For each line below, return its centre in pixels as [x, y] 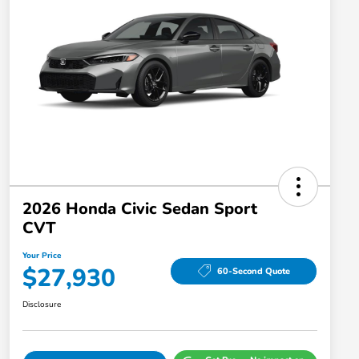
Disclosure [42, 305]
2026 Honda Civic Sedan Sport [140, 209]
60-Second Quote [253, 271]
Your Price [42, 256]
